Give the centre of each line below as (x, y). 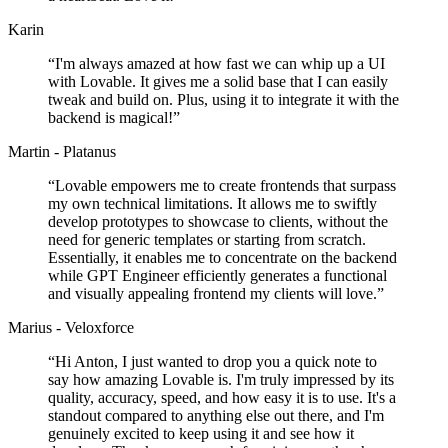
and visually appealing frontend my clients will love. (212, 294)
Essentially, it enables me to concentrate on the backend (222, 258)
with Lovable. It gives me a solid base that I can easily (218, 82)
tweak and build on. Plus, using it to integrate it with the (223, 100)
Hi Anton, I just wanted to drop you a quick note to (216, 362)
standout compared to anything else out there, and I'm (216, 416)
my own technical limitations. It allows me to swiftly (212, 204)
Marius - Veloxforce (71, 328)
